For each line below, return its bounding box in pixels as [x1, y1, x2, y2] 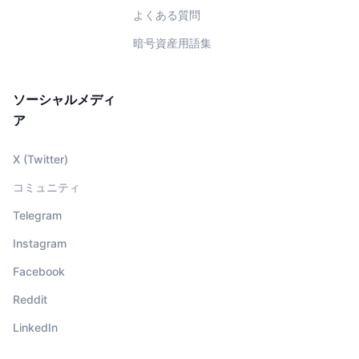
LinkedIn [13, 321, 58, 335]
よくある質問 [133, 8, 200, 22]
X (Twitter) [13, 152, 68, 167]
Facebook [13, 264, 65, 279]
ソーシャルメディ [13, 91, 115, 108]
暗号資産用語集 [133, 36, 212, 50]
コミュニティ [13, 180, 80, 195]
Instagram [13, 236, 67, 251]
